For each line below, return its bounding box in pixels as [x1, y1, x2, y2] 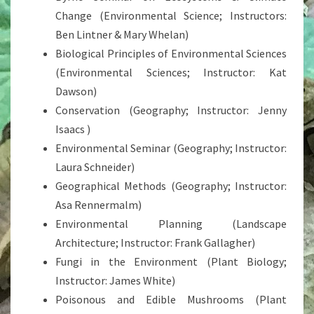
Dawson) [55, 84, 97, 98]
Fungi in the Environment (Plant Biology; [55, 254, 287, 268]
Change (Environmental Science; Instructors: [55, 8, 287, 22]
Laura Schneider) [55, 160, 135, 174]
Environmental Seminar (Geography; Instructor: [55, 141, 287, 155]
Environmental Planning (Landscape [55, 217, 287, 231]
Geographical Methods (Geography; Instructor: [55, 179, 287, 193]
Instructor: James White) [55, 273, 175, 287]
